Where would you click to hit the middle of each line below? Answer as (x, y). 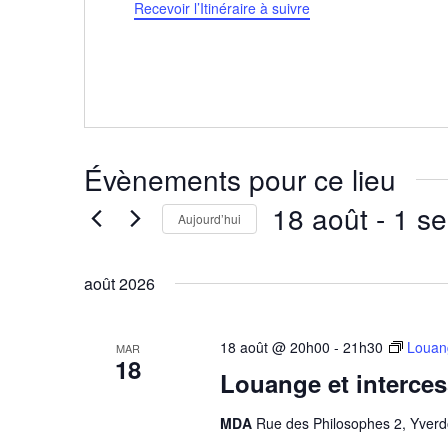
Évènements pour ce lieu (240, 179)
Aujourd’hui (209, 218)
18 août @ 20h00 (274, 347)
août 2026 (119, 283)
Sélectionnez (312, 248)
